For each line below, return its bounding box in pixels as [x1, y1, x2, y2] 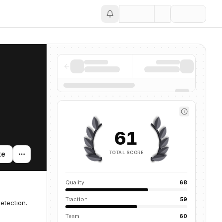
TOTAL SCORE [109, 149, 144, 155]
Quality [65, 179, 84, 186]
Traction [65, 196, 88, 203]
